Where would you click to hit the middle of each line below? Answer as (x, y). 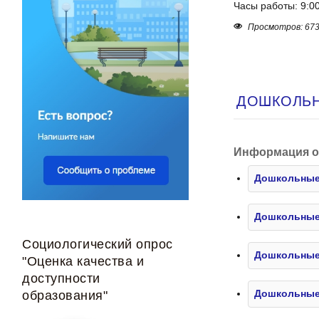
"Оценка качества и (83, 261)
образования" (65, 295)
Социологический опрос (98, 244)
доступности (61, 278)
